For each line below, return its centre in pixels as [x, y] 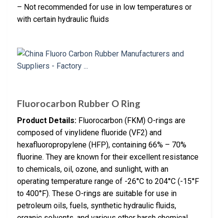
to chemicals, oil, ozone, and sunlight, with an [93, 169]
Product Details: [47, 120]
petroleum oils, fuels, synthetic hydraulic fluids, [97, 205]
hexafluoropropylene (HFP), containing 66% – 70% [102, 145]
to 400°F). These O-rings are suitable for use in [97, 193]
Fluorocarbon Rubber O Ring [79, 104]
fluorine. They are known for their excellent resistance [108, 157]
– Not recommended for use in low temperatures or [104, 7]
